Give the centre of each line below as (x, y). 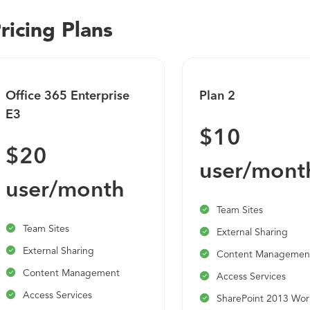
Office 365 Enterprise (68, 96)
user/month (65, 191)
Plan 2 (218, 96)
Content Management (72, 273)
